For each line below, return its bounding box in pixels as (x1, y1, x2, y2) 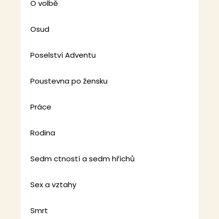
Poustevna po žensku (30, 76, 108, 87)
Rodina (30, 128, 56, 138)
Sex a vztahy (30, 179, 77, 190)
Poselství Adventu (30, 50, 96, 61)
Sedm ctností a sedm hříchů (30, 153, 135, 164)
